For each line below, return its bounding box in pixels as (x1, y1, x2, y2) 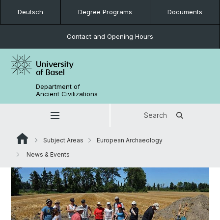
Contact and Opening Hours (66, 32, 153, 40)
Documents (167, 8, 202, 16)
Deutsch (18, 8, 44, 16)
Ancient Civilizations (36, 90, 98, 98)
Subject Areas (43, 137, 83, 144)
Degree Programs (78, 8, 133, 16)
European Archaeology (97, 137, 163, 144)
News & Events (25, 151, 70, 158)
